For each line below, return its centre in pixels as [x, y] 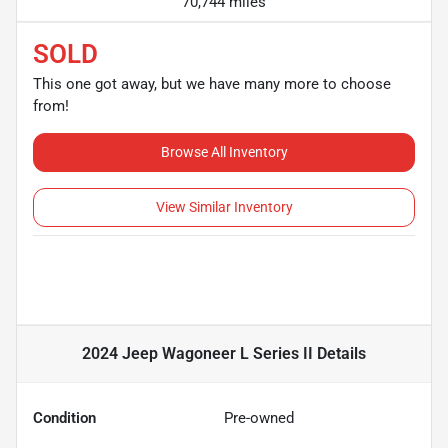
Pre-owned [259, 417]
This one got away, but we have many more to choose [212, 83]
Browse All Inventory [224, 151]
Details [339, 353]
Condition [64, 417]
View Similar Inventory [224, 206]
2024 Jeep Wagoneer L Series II [197, 353]
